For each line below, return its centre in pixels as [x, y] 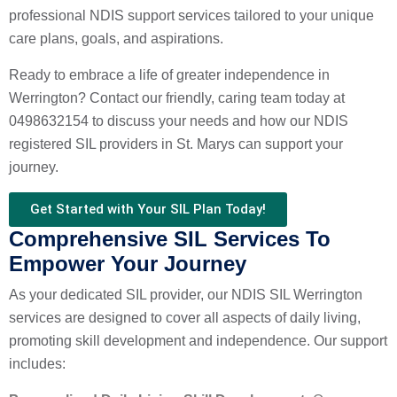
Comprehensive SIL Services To [170, 239]
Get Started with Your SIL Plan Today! [148, 209]
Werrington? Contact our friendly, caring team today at [177, 98]
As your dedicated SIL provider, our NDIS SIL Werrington [186, 295]
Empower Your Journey [128, 264]
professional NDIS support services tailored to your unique [191, 16]
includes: [37, 364]
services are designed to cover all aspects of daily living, [185, 318]
